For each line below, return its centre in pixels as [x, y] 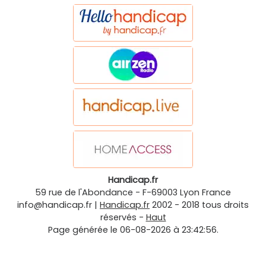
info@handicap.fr [55, 205]
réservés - [123, 217]
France [216, 192]
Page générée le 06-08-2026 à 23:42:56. [133, 229]
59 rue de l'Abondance [84, 192]
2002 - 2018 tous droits [200, 205]
